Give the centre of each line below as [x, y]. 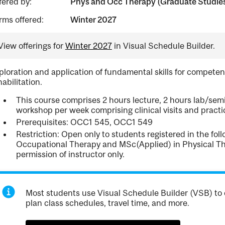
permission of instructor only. [70, 154]
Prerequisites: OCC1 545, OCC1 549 [84, 122]
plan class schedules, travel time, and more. [108, 203]
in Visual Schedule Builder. [163, 46]
